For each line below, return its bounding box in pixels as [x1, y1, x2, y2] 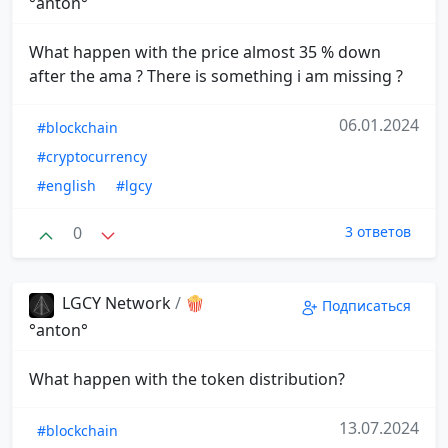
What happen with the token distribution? [29, 367, 345, 390]
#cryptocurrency [37, 147, 147, 167]
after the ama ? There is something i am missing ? [29, 65, 403, 88]
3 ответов [345, 222, 411, 242]
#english [37, 176, 96, 196]
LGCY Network [58, 292, 175, 315]
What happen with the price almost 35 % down [29, 41, 381, 64]
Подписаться [322, 296, 411, 316]
